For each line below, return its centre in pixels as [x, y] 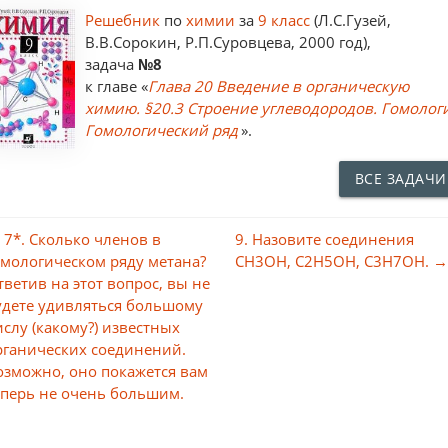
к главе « [117, 85]
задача [112, 63]
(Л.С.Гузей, [351, 19]
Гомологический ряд [162, 129]
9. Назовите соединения [325, 238]
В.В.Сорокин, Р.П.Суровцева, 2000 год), [228, 41]
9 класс [284, 19]
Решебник [125, 19]
